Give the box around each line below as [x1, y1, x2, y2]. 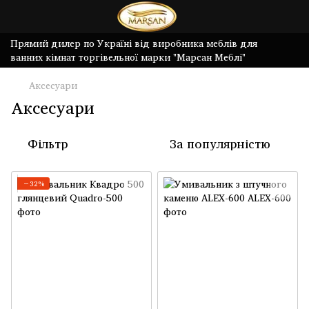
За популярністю [170, 133, 270, 154]
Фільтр [28, 133, 68, 154]
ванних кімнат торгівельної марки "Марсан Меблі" [10, 49, 246, 65]
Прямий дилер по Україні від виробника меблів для [10, 35, 257, 51]
